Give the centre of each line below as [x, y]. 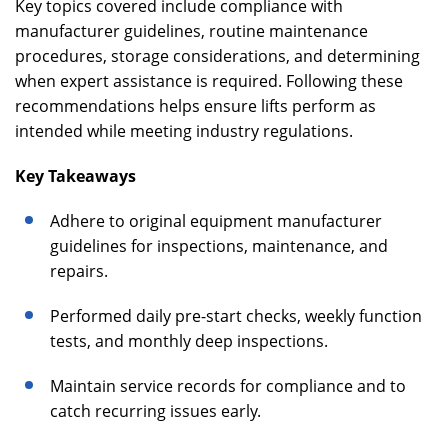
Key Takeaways [75, 176]
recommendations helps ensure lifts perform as [195, 106]
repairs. [79, 271]
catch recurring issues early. [155, 411]
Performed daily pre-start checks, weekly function [236, 316]
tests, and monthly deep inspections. [189, 341]
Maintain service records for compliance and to [228, 386]
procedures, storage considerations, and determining [217, 56]
